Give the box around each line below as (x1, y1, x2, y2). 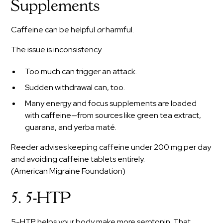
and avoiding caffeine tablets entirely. (11, 153, 145, 164)
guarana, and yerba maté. (25, 121, 117, 132)
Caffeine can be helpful (11, 24, 97, 35)
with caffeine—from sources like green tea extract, (25, 110, 202, 120)
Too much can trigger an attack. (25, 66, 137, 77)
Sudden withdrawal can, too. (25, 82, 125, 93)
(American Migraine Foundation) (11, 165, 126, 176)
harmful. (104, 24, 134, 35)
